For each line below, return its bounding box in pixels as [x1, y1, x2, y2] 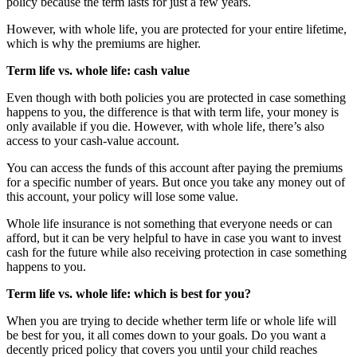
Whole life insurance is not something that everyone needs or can [6, 216, 332, 230]
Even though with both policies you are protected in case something [6, 90, 346, 104]
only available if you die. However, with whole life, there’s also [6, 119, 324, 133]
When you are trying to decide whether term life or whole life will [6, 313, 336, 328]
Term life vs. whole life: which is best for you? [6, 286, 251, 300]
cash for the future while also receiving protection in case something [6, 245, 347, 259]
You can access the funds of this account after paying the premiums [6, 160, 343, 175]
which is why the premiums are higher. [6, 36, 201, 50]
